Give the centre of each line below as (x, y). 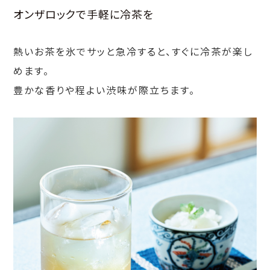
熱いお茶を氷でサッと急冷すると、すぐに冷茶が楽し (133, 51)
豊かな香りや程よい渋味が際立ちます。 (105, 89)
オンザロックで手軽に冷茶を (84, 14)
